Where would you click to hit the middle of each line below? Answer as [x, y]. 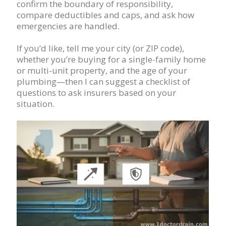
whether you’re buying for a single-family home [111, 59]
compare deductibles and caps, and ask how [105, 15]
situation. [36, 104]
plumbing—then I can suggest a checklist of [103, 81]
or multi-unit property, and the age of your [102, 70]
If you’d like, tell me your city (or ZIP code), [100, 48]
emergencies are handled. [68, 26]
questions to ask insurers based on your [96, 93]
